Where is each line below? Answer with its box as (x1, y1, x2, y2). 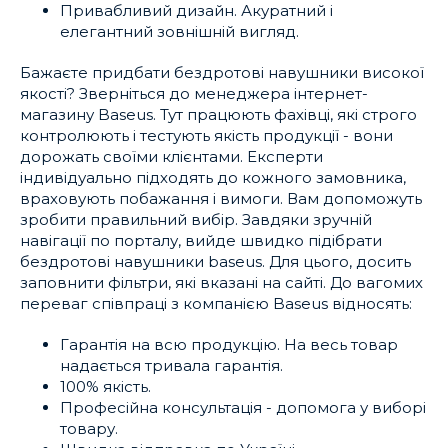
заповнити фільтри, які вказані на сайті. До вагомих (20, 273, 423, 292)
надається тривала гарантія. (60, 356, 283, 375)
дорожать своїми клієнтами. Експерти (20, 147, 323, 166)
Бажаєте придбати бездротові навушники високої (20, 63, 424, 82)
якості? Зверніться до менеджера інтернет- (20, 84, 368, 103)
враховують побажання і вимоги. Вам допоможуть (20, 189, 422, 208)
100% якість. (60, 377, 151, 396)
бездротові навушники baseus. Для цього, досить (20, 252, 411, 271)
